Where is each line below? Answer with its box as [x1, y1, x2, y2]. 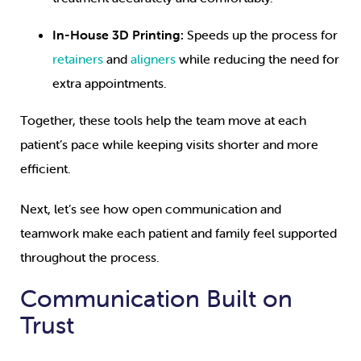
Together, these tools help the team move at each [20, 112, 306, 129]
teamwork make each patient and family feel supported [20, 225, 337, 242]
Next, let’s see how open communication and [20, 201, 281, 218]
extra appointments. [52, 75, 167, 92]
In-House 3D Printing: [52, 27, 187, 44]
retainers [52, 51, 103, 68]
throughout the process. [20, 249, 160, 266]
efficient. [20, 160, 71, 177]
